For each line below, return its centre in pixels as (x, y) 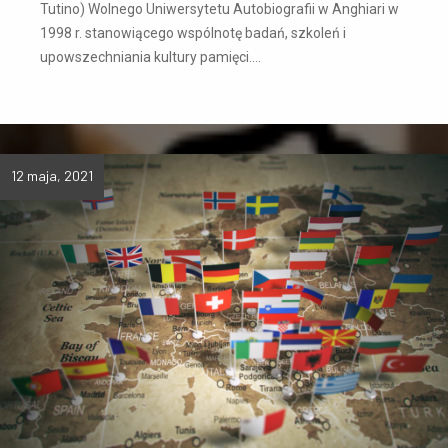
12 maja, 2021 (52, 175)
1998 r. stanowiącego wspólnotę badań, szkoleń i (193, 32)
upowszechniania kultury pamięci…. (150, 56)
